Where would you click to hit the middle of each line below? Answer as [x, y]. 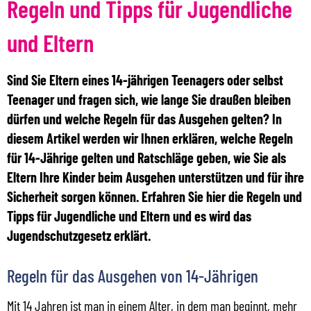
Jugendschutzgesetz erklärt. [79, 235]
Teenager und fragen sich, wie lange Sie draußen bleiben [149, 99]
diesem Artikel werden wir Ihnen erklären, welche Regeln [150, 138]
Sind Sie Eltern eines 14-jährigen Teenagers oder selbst [145, 79]
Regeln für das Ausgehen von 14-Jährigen [133, 275]
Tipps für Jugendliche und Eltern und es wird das [129, 216]
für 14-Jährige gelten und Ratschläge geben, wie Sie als [146, 157]
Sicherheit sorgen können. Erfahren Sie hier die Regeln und [154, 196]
